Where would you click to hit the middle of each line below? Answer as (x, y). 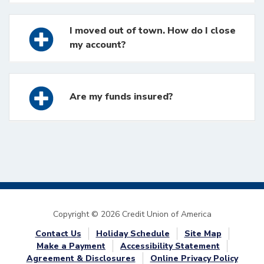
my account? (98, 45)
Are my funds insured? (121, 97)
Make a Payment (71, 246)
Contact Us (58, 233)
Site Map (203, 233)
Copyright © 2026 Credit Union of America (132, 214)
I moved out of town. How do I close (153, 31)
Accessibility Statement (170, 246)
